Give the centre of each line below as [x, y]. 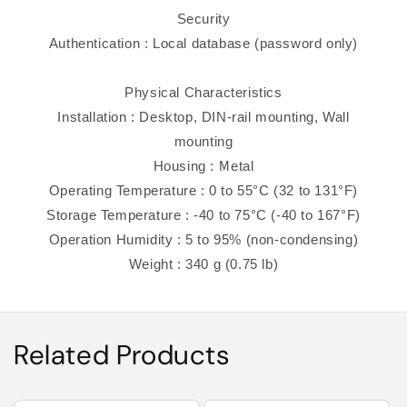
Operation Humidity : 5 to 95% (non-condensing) [203, 239]
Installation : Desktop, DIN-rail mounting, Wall [203, 116]
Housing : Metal [203, 165]
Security [203, 18]
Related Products [122, 354]
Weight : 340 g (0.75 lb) [203, 263]
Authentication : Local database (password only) [203, 43]
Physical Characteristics [203, 92]
